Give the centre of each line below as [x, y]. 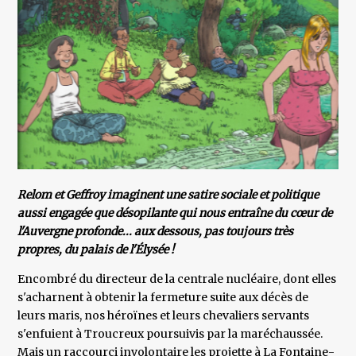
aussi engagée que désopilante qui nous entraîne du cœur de [175, 213]
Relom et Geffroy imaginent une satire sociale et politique [168, 195]
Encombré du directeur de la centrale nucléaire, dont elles [177, 279]
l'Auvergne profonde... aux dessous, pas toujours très [156, 232]
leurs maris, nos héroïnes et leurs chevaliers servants [164, 316]
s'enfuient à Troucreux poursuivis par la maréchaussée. [170, 334]
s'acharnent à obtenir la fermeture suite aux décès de [163, 298]
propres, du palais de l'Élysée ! [96, 250]
